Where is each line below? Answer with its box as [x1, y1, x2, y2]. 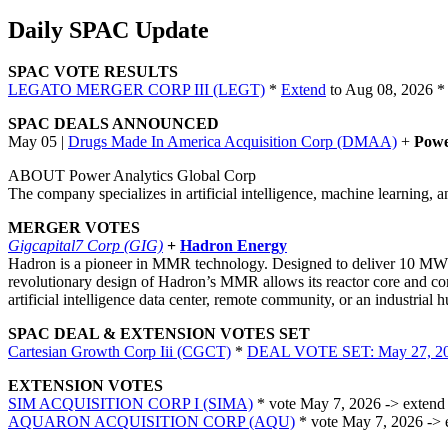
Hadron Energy [180, 237, 287, 255]
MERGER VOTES [8, 219, 140, 237]
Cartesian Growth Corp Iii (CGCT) [8, 343, 231, 361]
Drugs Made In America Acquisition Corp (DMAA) [68, 133, 397, 151]
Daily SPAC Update [8, 16, 209, 43]
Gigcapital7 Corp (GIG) [8, 237, 163, 255]
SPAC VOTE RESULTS [8, 63, 178, 81]
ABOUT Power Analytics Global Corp [8, 167, 256, 185]
